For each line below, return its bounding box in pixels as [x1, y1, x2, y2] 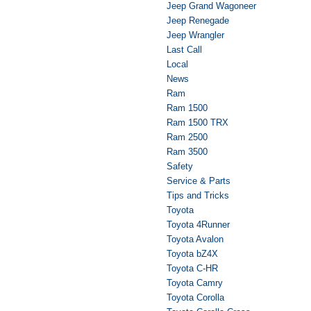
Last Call [167, 44, 202, 56]
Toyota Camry [167, 278, 223, 289]
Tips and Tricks [167, 190, 229, 201]
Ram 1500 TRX [167, 117, 228, 128]
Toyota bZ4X [167, 249, 218, 260]
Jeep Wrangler [167, 30, 224, 41]
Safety [167, 161, 193, 172]
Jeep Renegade [167, 15, 229, 26]
